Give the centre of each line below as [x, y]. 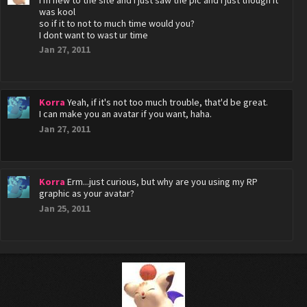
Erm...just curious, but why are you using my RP [162, 182]
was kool [57, 12]
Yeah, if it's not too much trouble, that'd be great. [168, 102]
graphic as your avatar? [87, 193]
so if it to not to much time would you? [117, 23]
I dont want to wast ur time [94, 35]
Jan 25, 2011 [65, 208]
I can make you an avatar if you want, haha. [125, 114]
